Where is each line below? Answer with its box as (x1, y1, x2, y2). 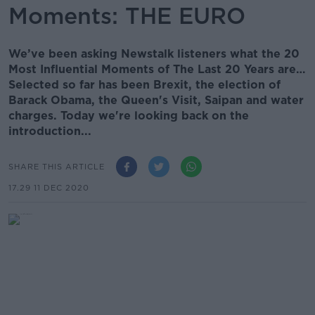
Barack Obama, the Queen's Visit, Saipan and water (8, 94, 304, 107)
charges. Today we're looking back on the (8, 109, 249, 122)
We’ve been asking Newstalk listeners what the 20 (8, 47, 300, 60)
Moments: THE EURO (8, 2, 245, 30)
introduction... (8, 124, 91, 138)
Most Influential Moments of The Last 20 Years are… (8, 63, 305, 76)
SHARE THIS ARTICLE (8, 161, 105, 172)
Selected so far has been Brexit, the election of (8, 78, 281, 91)
